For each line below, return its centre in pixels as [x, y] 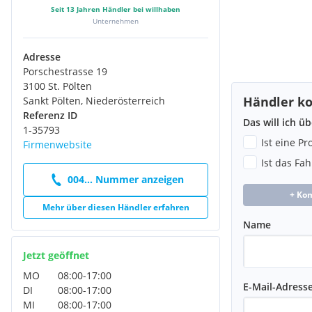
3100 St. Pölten [57, 86]
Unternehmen [116, 21]
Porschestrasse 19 [65, 71]
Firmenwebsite [57, 144]
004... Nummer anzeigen [125, 179]
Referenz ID [50, 115]
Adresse [42, 56]
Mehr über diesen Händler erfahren [116, 207]
